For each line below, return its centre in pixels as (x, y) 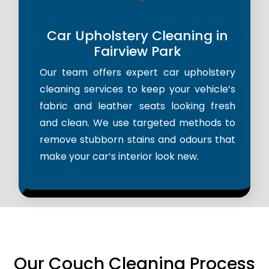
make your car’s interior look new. (119, 157)
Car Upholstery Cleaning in (138, 36)
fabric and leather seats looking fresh (138, 106)
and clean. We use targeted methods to (138, 123)
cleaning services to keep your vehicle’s (138, 89)
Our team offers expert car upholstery (138, 73)
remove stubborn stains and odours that (138, 140)
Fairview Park (138, 52)
